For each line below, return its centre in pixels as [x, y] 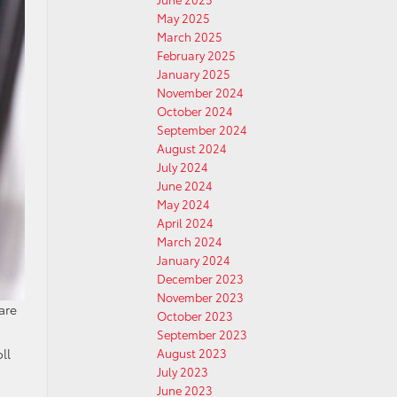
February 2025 [196, 55]
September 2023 [202, 334]
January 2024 [194, 260]
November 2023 [200, 297]
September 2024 [202, 129]
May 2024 [183, 204]
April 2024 [185, 222]
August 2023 [192, 353]
